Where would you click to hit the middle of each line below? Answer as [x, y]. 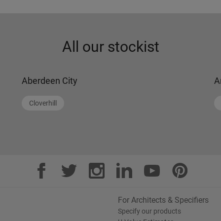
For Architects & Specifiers [163, 200]
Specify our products [149, 211]
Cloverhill [43, 103]
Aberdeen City [50, 81]
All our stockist [110, 47]
